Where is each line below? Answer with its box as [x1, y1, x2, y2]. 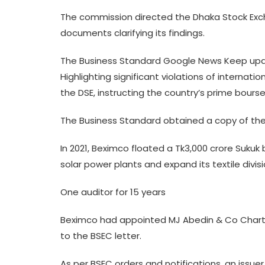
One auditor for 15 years [60, 186, 166, 198]
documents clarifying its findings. [60, 27, 205, 39]
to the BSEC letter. [60, 230, 141, 242]
